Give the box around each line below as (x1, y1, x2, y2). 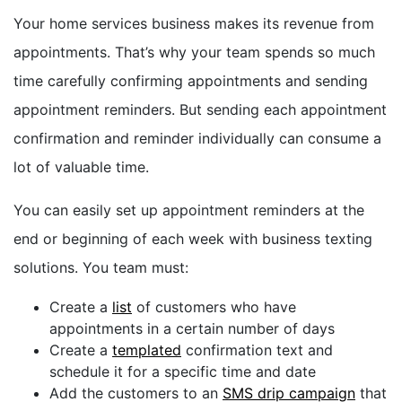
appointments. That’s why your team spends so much (13, 42, 375, 61)
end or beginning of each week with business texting (13, 229, 372, 248)
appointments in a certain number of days (49, 319, 335, 337)
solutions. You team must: (13, 258, 188, 276)
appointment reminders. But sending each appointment (13, 100, 387, 118)
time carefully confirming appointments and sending (13, 71, 368, 90)
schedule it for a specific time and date (49, 362, 316, 380)
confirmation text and (181, 340, 333, 359)
